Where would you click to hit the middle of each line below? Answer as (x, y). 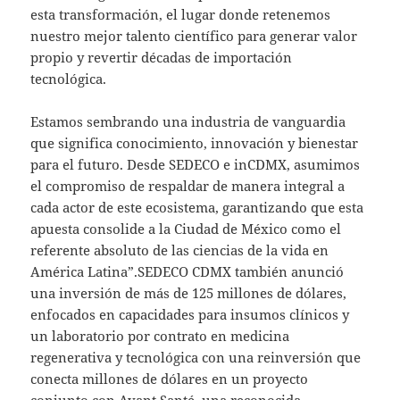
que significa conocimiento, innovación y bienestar (195, 142)
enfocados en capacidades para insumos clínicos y (190, 314)
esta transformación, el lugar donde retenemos (181, 14)
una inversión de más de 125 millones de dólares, (189, 292)
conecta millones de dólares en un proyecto (170, 378)
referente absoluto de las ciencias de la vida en (180, 250)
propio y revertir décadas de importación (162, 57)
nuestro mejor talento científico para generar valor (194, 35)
